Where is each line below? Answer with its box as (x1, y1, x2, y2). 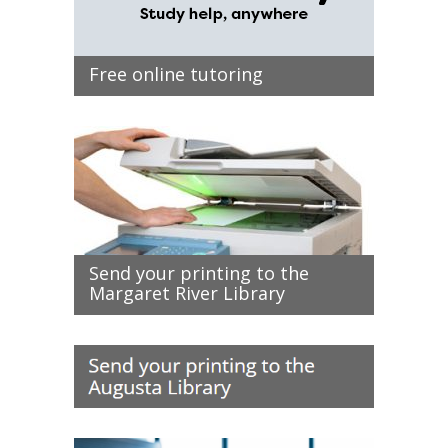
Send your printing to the (89, 261, 309, 285)
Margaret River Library (89, 281, 285, 305)
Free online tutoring (89, 62, 263, 86)
